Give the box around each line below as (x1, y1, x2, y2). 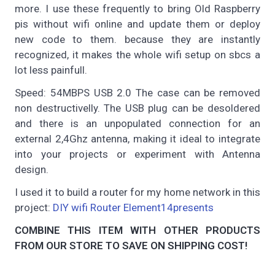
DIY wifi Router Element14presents (53, 201, 214, 214)
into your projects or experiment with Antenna (15, 148, 260, 161)
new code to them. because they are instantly (15, 33, 260, 46)
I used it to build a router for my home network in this (15, 186, 260, 199)
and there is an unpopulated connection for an (15, 117, 260, 130)
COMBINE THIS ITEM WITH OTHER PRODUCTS (15, 224, 260, 237)
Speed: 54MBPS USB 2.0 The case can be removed (15, 87, 260, 99)
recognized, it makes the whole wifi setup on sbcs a (15, 48, 260, 61)
